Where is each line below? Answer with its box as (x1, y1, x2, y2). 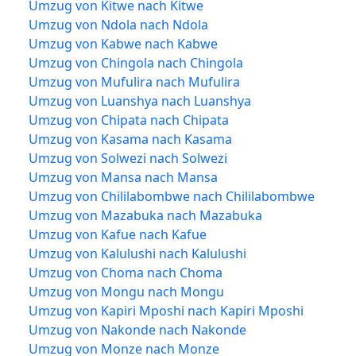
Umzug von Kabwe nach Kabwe (29, 34, 218, 52)
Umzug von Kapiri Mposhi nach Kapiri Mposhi (29, 301, 304, 319)
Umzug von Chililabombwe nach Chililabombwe (29, 187, 315, 205)
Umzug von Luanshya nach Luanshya (29, 91, 251, 110)
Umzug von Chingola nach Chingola (29, 53, 243, 72)
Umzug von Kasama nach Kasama (29, 130, 232, 148)
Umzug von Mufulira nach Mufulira (29, 72, 240, 91)
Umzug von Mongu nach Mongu (29, 282, 224, 300)
